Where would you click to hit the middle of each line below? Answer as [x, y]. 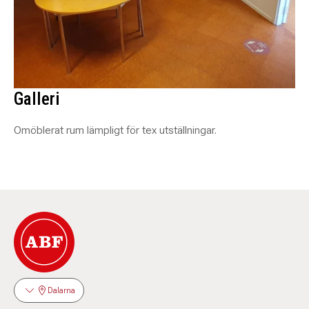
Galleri [37, 99]
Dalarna [61, 291]
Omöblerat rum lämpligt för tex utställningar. [115, 130]
